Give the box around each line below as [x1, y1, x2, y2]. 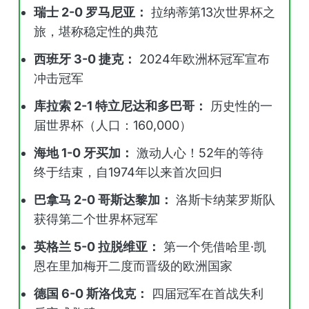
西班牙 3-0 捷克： [34, 52, 136, 66]
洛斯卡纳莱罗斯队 [172, 192, 275, 207]
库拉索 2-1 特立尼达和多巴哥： [34, 99, 207, 113]
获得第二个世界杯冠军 [34, 212, 158, 226]
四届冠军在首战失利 [148, 286, 263, 301]
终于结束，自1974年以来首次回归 [34, 165, 222, 179]
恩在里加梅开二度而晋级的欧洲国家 [34, 259, 232, 273]
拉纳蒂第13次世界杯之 [148, 5, 275, 19]
